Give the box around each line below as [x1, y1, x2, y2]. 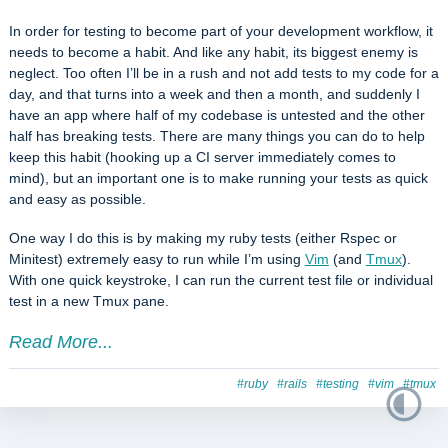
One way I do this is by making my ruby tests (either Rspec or [8, 229, 397, 246]
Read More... [8, 332, 113, 353]
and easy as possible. [8, 191, 146, 208]
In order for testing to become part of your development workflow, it [8, 23, 433, 40]
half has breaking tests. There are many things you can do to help [8, 128, 425, 145]
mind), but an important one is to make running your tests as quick [8, 170, 428, 187]
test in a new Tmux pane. [8, 292, 169, 309]
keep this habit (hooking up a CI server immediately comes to [8, 149, 396, 166]
